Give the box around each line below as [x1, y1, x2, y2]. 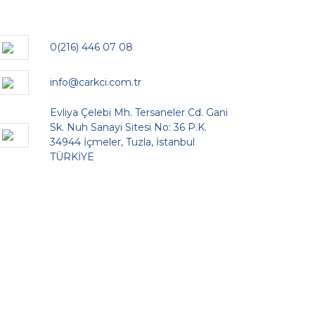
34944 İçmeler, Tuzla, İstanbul [50, 136, 195, 149]
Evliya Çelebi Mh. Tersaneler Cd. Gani [50, 106, 228, 120]
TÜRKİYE [50, 150, 94, 164]
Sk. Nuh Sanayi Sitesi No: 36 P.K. [50, 121, 207, 134]
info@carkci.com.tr [50, 76, 141, 89]
